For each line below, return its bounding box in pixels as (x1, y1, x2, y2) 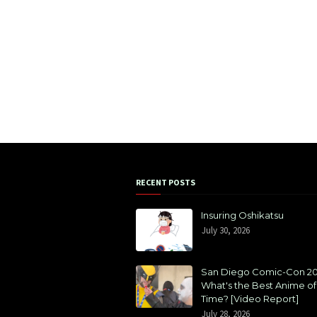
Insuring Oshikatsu (201, 209, 284, 221)
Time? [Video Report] (201, 293, 299, 304)
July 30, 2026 (202, 224, 250, 236)
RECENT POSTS (136, 177, 195, 188)
